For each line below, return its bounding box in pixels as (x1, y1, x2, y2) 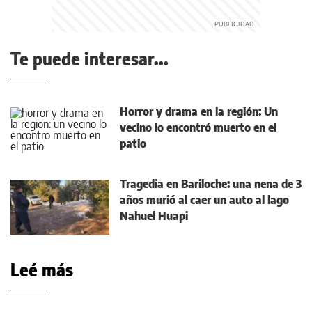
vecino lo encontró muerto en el (120, 120, 276, 134)
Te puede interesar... (10, 48, 169, 69)
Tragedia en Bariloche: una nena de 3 (120, 177, 302, 191)
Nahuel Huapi (120, 209, 188, 223)
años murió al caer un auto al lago (120, 193, 289, 207)
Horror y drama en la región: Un (120, 104, 278, 118)
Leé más (10, 259, 73, 280)
